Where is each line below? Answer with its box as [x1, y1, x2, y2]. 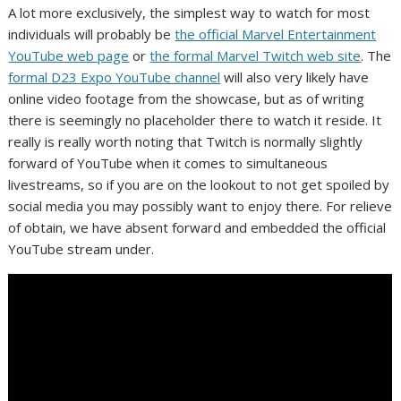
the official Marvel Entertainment [175, 25, 377, 44]
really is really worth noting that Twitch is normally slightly [8, 132, 363, 151]
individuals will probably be [8, 25, 175, 44]
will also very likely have [220, 68, 370, 87]
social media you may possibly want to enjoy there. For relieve [8, 197, 393, 216]
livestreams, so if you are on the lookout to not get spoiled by [8, 175, 390, 194]
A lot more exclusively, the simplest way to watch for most [8, 4, 371, 22]
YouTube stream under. [8, 240, 155, 259]
